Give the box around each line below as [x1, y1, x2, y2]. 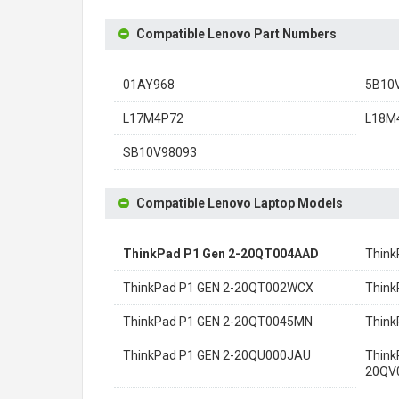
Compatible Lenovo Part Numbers [136, 27, 337, 41]
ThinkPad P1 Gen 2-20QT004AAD [123, 247, 319, 261]
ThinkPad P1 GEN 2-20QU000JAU [123, 348, 311, 362]
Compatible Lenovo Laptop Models [136, 196, 343, 210]
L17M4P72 [123, 111, 183, 126]
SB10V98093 [123, 145, 197, 159]
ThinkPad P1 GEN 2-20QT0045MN [123, 314, 313, 329]
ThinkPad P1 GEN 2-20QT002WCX [123, 281, 313, 295]
